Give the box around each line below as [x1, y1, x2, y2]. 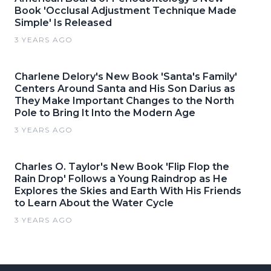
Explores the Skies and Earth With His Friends [15, 185, 241, 197]
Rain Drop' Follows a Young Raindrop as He [15, 173, 227, 184]
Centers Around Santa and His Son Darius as [15, 83, 235, 94]
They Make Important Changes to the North [15, 95, 234, 106]
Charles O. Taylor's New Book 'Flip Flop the [15, 161, 229, 172]
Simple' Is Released [15, 17, 112, 28]
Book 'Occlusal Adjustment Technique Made [15, 5, 237, 16]
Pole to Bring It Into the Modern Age [15, 107, 195, 119]
